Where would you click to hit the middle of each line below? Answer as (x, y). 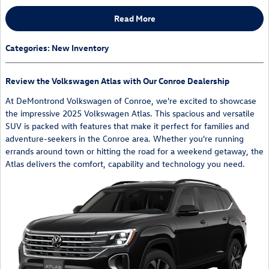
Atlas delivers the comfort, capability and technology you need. (125, 163)
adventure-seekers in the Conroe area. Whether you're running (125, 138)
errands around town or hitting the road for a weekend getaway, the (134, 151)
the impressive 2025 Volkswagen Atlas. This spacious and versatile (130, 113)
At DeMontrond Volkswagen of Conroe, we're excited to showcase (131, 100)
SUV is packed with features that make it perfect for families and (127, 125)
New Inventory (80, 47)
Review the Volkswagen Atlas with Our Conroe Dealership (117, 80)
